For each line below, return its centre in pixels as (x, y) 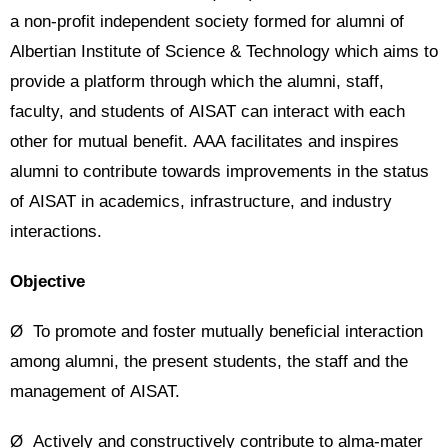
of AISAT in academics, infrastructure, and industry (201, 201)
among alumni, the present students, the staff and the (209, 361)
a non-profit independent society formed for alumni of (207, 21)
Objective (47, 281)
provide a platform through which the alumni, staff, (197, 81)
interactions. (56, 231)
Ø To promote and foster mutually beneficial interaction (216, 331)
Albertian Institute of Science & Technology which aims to (224, 51)
